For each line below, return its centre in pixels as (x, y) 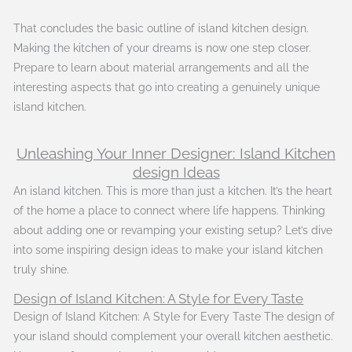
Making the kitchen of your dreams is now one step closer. (163, 48)
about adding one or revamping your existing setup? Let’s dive (173, 230)
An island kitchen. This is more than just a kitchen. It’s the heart (173, 191)
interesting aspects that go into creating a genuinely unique (167, 88)
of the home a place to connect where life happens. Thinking (170, 210)
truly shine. (42, 269)
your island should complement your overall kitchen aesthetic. (174, 337)
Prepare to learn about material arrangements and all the (161, 68)
